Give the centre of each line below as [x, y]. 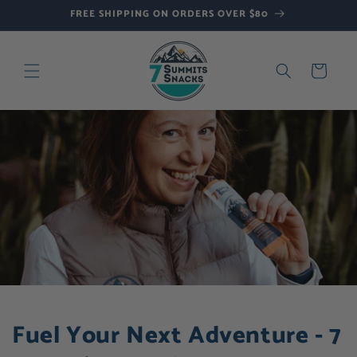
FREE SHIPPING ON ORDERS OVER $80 [169, 14]
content [48, 25]
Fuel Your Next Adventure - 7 [177, 336]
